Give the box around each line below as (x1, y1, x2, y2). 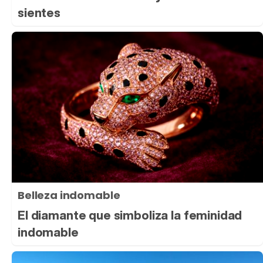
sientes (18, 4, 60, 22)
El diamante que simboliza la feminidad (18, 206, 242, 224)
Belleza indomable (18, 187, 120, 203)
